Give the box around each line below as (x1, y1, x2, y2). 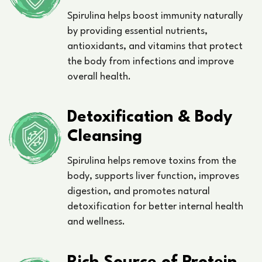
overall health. (67, 72, 131, 82)
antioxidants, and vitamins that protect (67, 42, 243, 52)
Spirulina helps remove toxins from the (67, 156, 236, 167)
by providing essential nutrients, (67, 26, 208, 37)
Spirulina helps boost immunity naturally (67, 11, 243, 22)
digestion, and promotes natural (67, 187, 210, 197)
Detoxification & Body (67, 109, 232, 126)
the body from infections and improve (67, 57, 234, 67)
